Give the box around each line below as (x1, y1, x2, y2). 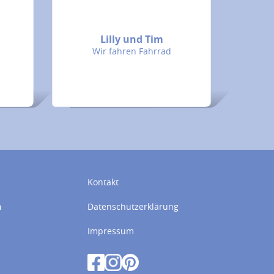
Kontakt (87, 176, 119, 188)
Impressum (87, 225, 134, 237)
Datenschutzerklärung (87, 201, 179, 212)
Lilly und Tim (100, 32, 163, 46)
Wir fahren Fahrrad (92, 45, 171, 57)
